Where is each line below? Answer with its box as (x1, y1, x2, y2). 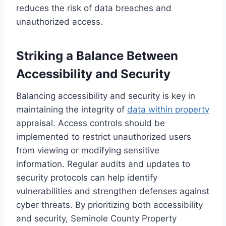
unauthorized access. (16, 17, 103, 27)
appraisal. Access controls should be (16, 118, 165, 129)
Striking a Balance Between (16, 48, 178, 64)
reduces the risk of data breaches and (16, 3, 172, 14)
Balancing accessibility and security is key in (16, 91, 195, 101)
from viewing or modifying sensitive (16, 145, 159, 156)
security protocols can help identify (16, 173, 157, 183)
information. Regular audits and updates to (16, 159, 190, 169)
